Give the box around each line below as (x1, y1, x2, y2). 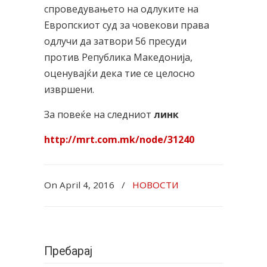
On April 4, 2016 (44, 179, 117, 191)
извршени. (44, 83, 94, 96)
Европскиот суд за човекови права (44, 18, 209, 32)
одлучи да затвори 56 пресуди (44, 35, 187, 48)
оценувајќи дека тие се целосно (44, 67, 195, 80)
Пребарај (44, 244, 92, 258)
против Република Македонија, (44, 51, 193, 64)
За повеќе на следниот (44, 108, 154, 121)
